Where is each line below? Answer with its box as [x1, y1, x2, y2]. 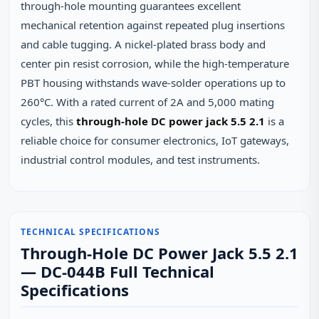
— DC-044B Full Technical [21, 261, 214, 282]
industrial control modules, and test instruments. [21, 152, 260, 167]
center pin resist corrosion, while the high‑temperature [21, 56, 289, 70]
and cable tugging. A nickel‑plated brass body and [21, 37, 266, 51]
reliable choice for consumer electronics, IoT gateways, [21, 133, 289, 147]
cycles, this [21, 114, 76, 128]
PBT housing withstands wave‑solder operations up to [21, 75, 286, 90]
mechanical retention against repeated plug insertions [21, 18, 285, 32]
